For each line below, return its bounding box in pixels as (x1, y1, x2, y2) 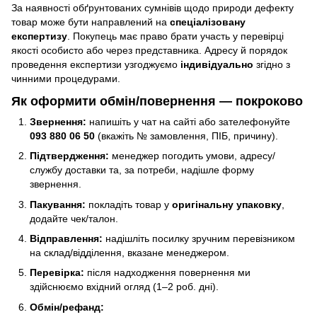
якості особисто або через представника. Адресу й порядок (11, 45, 287, 57)
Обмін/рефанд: (30, 301, 104, 313)
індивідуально (180, 59, 253, 71)
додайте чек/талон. (30, 212, 118, 224)
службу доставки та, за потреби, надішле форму (30, 164, 254, 176)
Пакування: (30, 198, 86, 210)
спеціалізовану (170, 16, 246, 28)
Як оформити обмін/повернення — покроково (11, 93, 303, 108)
